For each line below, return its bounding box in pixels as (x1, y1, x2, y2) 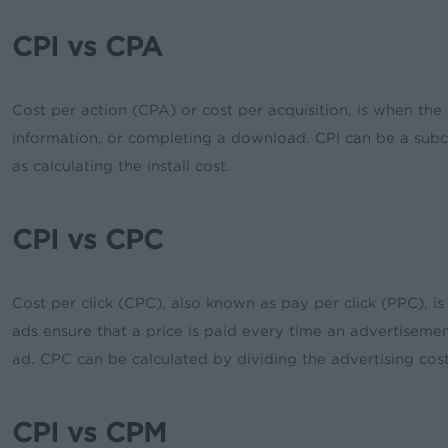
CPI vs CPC (12, 223, 164, 255)
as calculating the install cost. (12, 157, 231, 174)
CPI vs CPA (12, 30, 164, 62)
